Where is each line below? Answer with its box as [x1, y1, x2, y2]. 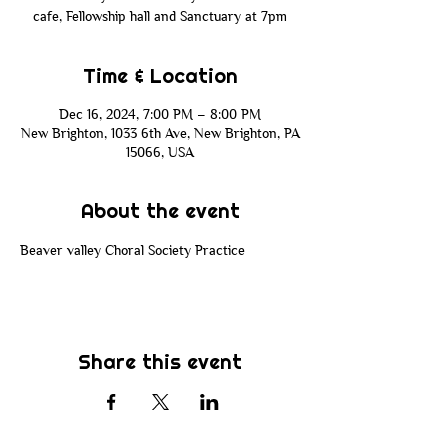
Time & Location [82, 63, 238, 89]
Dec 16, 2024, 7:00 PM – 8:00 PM [59, 106, 261, 122]
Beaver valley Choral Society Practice [20, 242, 249, 258]
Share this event [78, 349, 242, 375]
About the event [80, 198, 240, 224]
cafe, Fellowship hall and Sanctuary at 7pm [33, 8, 287, 24]
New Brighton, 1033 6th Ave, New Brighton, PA [20, 125, 300, 141]
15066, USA [126, 144, 194, 160]
